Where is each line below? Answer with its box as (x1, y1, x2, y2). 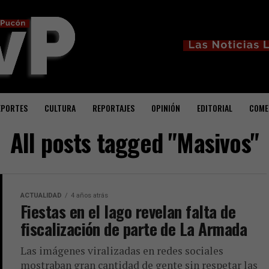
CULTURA (44, 101, 76, 114)
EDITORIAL (197, 101, 232, 114)
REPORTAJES (92, 101, 134, 114)
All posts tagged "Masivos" (10, 124, 259, 160)
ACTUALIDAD (20, 192, 62, 199)
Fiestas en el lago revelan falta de (20, 199, 235, 223)
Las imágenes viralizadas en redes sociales (20, 244, 223, 258)
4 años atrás (71, 192, 108, 199)
